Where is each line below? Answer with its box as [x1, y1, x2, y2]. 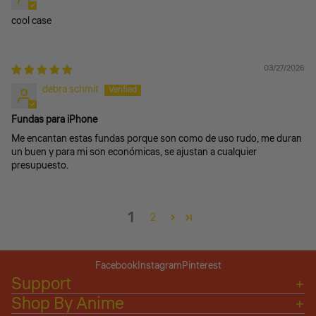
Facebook [95, 259, 138, 274]
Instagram [137, 259, 182, 274]
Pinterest [181, 259, 221, 274]
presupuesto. [11, 159, 68, 174]
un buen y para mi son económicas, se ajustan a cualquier [11, 145, 257, 160]
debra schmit [42, 83, 99, 97]
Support [11, 272, 71, 297]
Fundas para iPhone [11, 113, 97, 128]
